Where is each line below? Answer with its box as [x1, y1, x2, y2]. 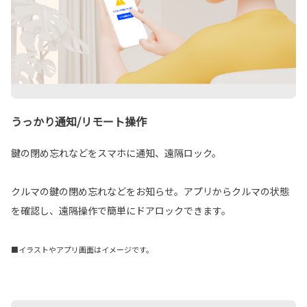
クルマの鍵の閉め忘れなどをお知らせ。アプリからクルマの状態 [11, 184, 289, 199]
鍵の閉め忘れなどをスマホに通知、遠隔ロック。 [11, 146, 221, 160]
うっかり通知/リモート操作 [11, 113, 147, 130]
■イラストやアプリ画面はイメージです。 [11, 244, 153, 256]
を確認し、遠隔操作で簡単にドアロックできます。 [11, 204, 231, 218]
